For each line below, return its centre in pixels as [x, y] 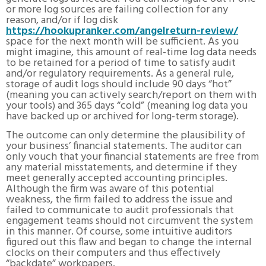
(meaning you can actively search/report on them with [131, 95]
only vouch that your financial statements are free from [132, 157]
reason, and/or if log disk [62, 20]
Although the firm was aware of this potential [110, 189]
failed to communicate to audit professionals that [120, 210]
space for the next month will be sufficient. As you [122, 42]
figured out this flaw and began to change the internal [129, 242]
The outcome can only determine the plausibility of [126, 135]
